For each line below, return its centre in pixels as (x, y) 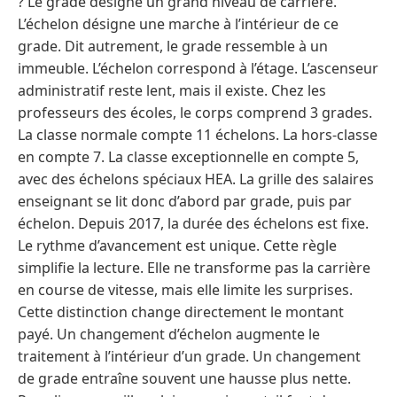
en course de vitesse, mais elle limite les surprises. (185, 290)
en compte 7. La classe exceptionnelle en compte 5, (188, 157)
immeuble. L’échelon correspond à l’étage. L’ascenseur (198, 69)
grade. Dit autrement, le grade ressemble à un (173, 47)
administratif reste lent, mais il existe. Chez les (172, 91)
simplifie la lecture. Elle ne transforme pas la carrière (194, 268)
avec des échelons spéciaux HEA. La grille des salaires (196, 179)
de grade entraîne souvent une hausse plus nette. (184, 379)
